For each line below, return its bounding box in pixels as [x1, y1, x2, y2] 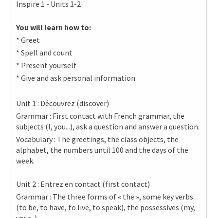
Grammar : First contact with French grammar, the [16, 111, 184, 121]
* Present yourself [16, 60, 76, 70]
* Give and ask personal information [16, 73, 135, 83]
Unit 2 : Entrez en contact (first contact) [16, 179, 150, 189]
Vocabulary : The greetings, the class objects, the [16, 134, 179, 144]
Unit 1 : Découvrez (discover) [16, 98, 109, 108]
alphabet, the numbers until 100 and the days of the [16, 145, 188, 155]
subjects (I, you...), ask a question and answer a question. [16, 122, 200, 131]
